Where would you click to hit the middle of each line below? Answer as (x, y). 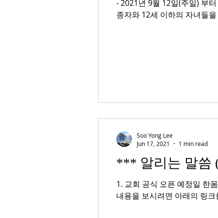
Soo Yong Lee (155, 135)
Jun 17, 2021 (153, 144)
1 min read (193, 144)
